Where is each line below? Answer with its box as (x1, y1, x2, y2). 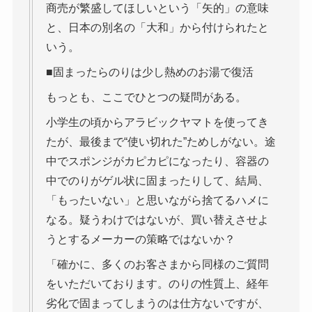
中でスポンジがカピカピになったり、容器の (45, 155, 269, 167)
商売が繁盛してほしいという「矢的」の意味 (45, 1, 269, 14)
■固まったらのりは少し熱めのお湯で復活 (45, 65, 253, 78)
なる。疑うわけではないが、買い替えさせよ (45, 213, 269, 226)
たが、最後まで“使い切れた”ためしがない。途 (45, 135, 276, 148)
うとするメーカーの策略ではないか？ (45, 233, 235, 245)
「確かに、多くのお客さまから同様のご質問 (45, 258, 269, 270)
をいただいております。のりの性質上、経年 (45, 277, 269, 290)
